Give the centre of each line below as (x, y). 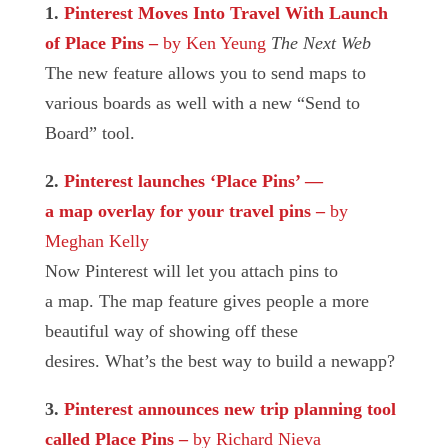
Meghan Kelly (96, 241)
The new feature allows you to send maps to (205, 73)
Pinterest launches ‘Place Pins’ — (193, 181)
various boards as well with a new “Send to (202, 103)
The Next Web (320, 43)
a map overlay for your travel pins (177, 211)
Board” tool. (89, 133)
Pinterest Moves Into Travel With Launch (225, 13)
